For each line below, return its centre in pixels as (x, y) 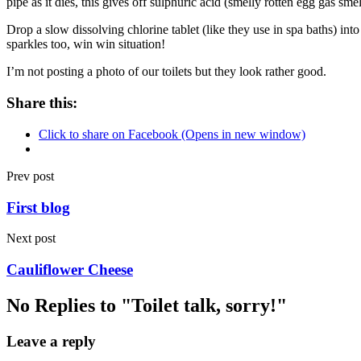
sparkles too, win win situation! (87, 44)
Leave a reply (51, 341)
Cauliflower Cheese (70, 269)
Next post (31, 239)
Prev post (30, 176)
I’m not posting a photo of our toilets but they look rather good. (166, 72)
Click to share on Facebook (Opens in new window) (172, 134)
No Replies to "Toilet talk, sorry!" (147, 305)
